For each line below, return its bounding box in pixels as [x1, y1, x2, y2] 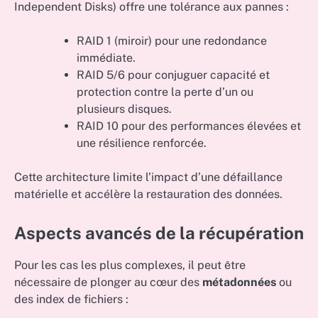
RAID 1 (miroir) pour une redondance [77, 33, 267, 48]
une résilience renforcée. [77, 136, 207, 150]
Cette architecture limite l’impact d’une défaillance [14, 170, 283, 184]
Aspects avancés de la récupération [14, 222, 304, 243]
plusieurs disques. [77, 102, 172, 116]
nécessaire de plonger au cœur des [14, 275, 202, 289]
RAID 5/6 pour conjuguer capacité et [77, 67, 270, 82]
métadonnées [202, 275, 276, 289]
